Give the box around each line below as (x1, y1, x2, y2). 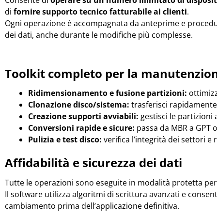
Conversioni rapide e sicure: (28, 123, 135, 134)
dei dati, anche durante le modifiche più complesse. (5, 29, 193, 40)
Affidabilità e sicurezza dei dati (5, 155, 182, 171)
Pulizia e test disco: (28, 134, 102, 145)
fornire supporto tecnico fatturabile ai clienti (14, 6, 187, 17)
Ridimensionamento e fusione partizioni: (28, 88, 187, 99)
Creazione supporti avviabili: (28, 111, 139, 122)
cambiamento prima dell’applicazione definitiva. (5, 201, 179, 212)
